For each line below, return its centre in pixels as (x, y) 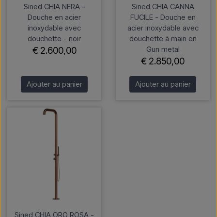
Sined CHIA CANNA (163, 7)
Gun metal (163, 49)
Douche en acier (54, 17)
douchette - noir (54, 39)
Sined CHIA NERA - (54, 7)
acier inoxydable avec (163, 28)
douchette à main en (163, 39)
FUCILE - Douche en (163, 17)
